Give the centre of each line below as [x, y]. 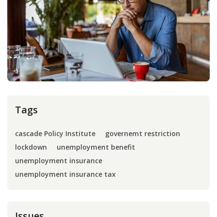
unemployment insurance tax [65, 174]
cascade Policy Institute [55, 134]
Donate [194, 71]
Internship [188, 49]
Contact [185, 94]
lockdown [31, 147]
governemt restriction [143, 134]
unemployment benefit [96, 147]
